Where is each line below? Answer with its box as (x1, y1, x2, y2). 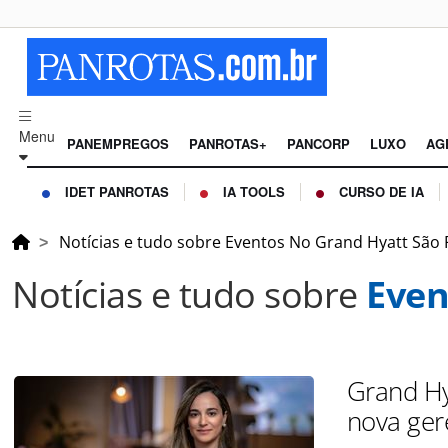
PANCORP (287, 134, 350, 154)
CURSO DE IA (339, 182, 424, 202)
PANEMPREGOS (67, 134, 169, 154)
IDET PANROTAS (65, 182, 169, 202)
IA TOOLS (223, 182, 285, 202)
